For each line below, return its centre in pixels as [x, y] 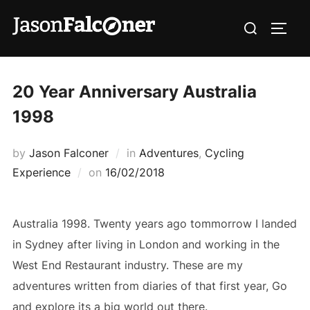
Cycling [224, 153]
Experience [41, 172]
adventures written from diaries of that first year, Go [149, 285]
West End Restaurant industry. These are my [127, 265]
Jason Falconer [69, 153]
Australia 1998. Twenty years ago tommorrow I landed [154, 223]
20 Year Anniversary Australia [134, 91]
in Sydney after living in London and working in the [146, 244]
